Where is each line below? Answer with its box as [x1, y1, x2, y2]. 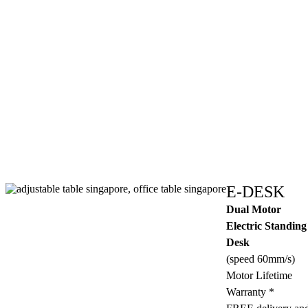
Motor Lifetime [226, 269, 292, 281]
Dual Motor [226, 203, 281, 215]
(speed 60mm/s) [226, 252, 295, 265]
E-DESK [226, 182, 285, 201]
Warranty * [226, 285, 274, 298]
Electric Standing [226, 219, 307, 232]
